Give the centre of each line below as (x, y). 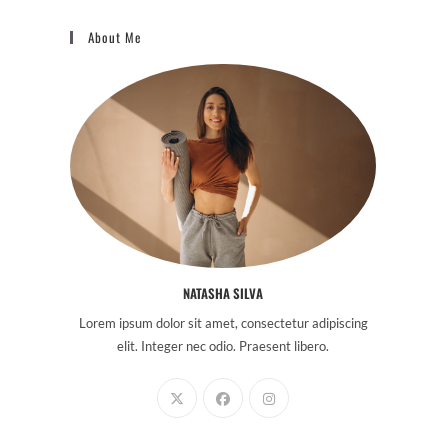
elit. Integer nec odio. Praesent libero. (223, 346)
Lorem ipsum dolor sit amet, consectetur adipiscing (223, 323)
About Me (114, 37)
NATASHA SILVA (223, 293)
